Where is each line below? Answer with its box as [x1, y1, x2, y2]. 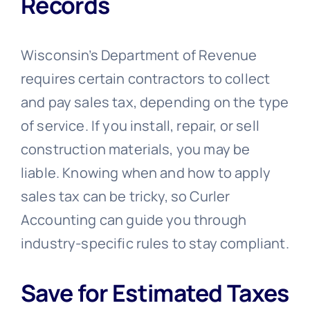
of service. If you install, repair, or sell [20, 116, 259, 135]
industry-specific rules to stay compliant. [20, 233, 289, 253]
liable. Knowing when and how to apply [20, 163, 271, 182]
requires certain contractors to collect [20, 69, 271, 88]
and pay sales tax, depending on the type [20, 92, 289, 111]
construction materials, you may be [20, 139, 250, 158]
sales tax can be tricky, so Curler [20, 186, 230, 206]
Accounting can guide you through [20, 210, 247, 229]
